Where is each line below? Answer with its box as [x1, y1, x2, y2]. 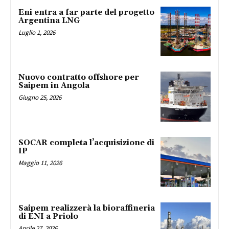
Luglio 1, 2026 [18, 28, 55, 37]
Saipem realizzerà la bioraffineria [18, 203, 155, 213]
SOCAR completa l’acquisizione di [18, 138, 154, 148]
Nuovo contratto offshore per [18, 73, 139, 83]
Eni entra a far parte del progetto [18, 7, 154, 17]
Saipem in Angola [18, 81, 89, 91]
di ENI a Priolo [18, 211, 78, 221]
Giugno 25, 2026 [18, 93, 61, 102]
